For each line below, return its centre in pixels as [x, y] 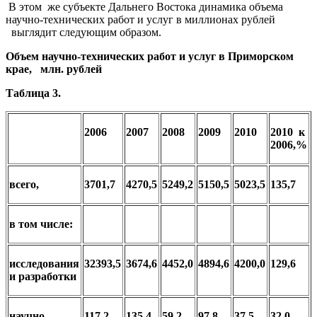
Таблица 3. [33, 93]
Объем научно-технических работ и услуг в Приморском [150, 56]
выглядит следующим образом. [83, 32]
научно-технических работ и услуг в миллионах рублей [140, 19]
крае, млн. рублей [54, 69]
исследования [44, 263]
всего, [24, 184]
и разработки [43, 276]
